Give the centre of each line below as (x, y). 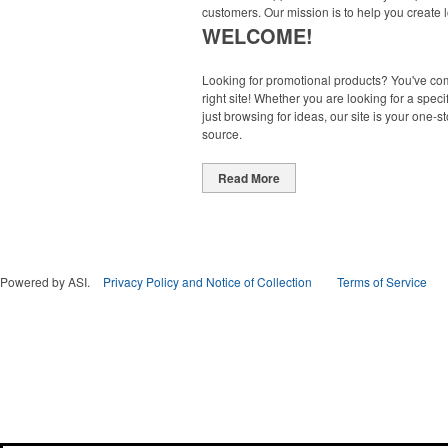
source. (222, 133)
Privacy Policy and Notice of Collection (207, 281)
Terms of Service (382, 281)
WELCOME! (257, 35)
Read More (249, 178)
